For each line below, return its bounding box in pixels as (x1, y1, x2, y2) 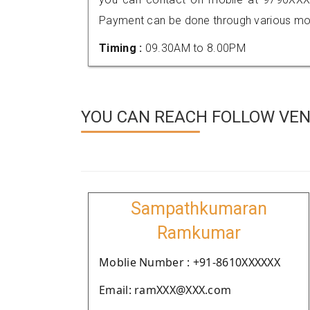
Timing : (99, 42, 145, 55)
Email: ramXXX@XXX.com (99, 282, 232, 298)
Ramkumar (156, 223, 241, 243)
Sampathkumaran (130, 199, 267, 219)
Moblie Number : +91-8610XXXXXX (99, 255, 280, 270)
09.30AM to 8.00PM (145, 42, 246, 55)
